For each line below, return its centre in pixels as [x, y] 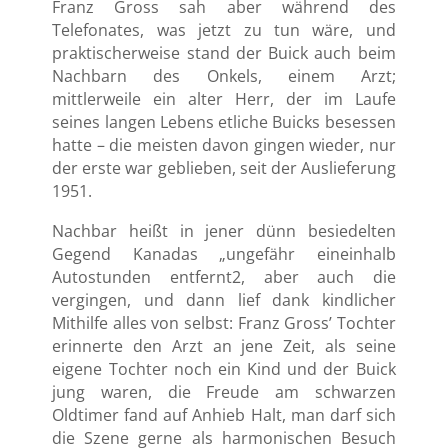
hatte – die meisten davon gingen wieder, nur [224, 145]
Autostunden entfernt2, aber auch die [224, 277]
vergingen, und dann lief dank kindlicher [224, 300]
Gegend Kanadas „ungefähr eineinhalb [224, 254]
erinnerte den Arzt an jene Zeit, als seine [224, 346]
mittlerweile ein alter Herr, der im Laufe [224, 99]
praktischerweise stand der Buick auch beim [224, 53]
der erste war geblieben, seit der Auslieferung [224, 168]
